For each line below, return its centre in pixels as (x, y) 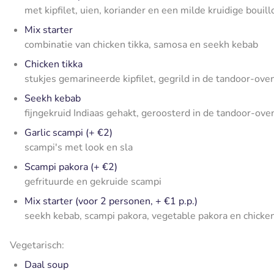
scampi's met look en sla (79, 148)
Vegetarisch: (37, 246)
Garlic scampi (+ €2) (68, 133)
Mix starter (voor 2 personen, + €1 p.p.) (111, 202)
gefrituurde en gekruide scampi (93, 182)
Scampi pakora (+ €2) (71, 167)
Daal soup (46, 265)
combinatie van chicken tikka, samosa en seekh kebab (141, 45)
